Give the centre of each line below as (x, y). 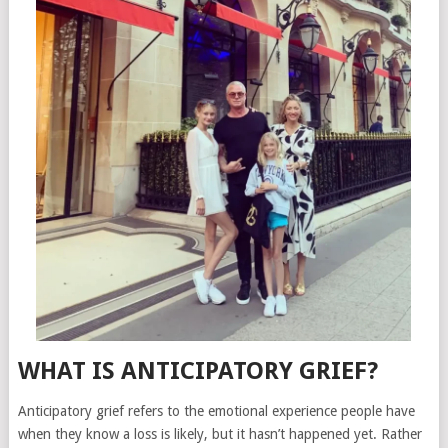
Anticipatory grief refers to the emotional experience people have (216, 411)
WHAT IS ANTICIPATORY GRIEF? (197, 371)
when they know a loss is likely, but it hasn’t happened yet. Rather (219, 434)
